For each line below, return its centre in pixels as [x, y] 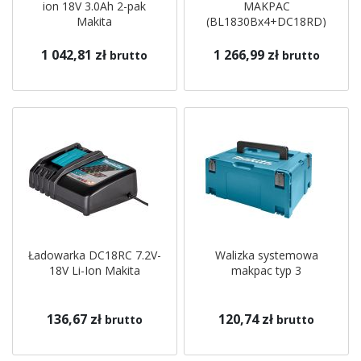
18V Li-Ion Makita [94, 270]
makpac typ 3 [267, 270]
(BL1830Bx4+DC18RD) [267, 21]
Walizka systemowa [266, 255]
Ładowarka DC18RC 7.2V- [94, 255]
